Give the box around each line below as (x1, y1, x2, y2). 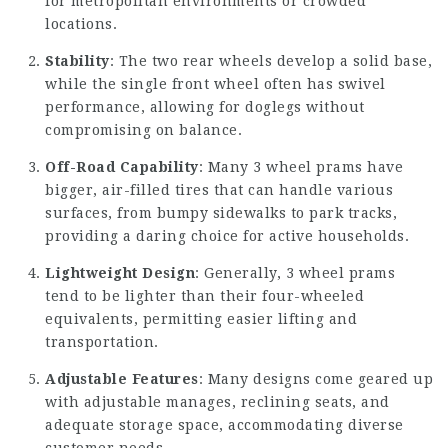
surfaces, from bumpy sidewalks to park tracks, (45, 205, 397, 221)
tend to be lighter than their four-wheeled (45, 288, 364, 304)
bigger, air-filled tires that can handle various (45, 182, 393, 198)
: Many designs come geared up (198, 371, 433, 387)
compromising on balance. (45, 122, 242, 138)
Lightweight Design (45, 265, 195, 281)
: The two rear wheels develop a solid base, (109, 53, 432, 69)
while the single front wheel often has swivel (45, 76, 386, 92)
